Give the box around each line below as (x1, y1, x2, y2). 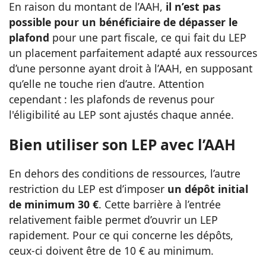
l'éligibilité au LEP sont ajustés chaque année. (9, 107, 234, 122)
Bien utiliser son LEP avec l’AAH (9, 134, 236, 154)
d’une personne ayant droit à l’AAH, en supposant (9, 61, 252, 75)
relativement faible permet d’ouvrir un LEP (9, 212, 218, 227)
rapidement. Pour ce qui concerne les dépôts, (9, 227, 233, 242)
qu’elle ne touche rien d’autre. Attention (9, 76, 204, 91)
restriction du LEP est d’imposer (9, 181, 167, 196)
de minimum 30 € (9, 197, 99, 211)
